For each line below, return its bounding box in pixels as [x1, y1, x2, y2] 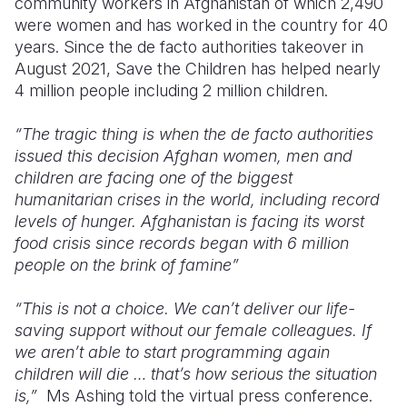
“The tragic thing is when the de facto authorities [15, 124, 373, 144]
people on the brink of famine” [15, 255, 239, 274]
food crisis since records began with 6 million [15, 233, 349, 253]
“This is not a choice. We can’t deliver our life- [15, 299, 355, 318]
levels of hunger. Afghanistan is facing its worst [15, 212, 364, 231]
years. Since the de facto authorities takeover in [15, 37, 363, 56]
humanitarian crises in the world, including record [15, 190, 380, 209]
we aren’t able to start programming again [15, 342, 330, 362]
